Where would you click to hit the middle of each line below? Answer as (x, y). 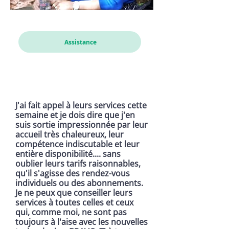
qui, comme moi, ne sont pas (71, 212)
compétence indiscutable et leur (77, 144)
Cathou (32, 20)
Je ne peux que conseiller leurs (74, 193)
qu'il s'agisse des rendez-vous (73, 173)
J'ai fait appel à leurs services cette (81, 105)
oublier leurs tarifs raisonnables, (78, 164)
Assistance (80, 42)
